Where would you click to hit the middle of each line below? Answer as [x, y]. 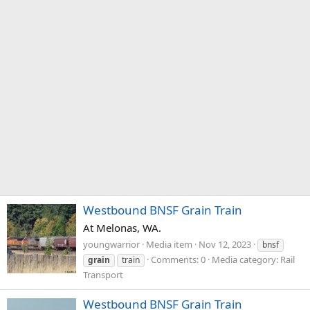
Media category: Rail [253, 259]
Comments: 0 [178, 259]
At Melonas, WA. [122, 228]
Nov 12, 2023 [225, 244]
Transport [103, 274]
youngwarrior [111, 244]
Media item [169, 244]
